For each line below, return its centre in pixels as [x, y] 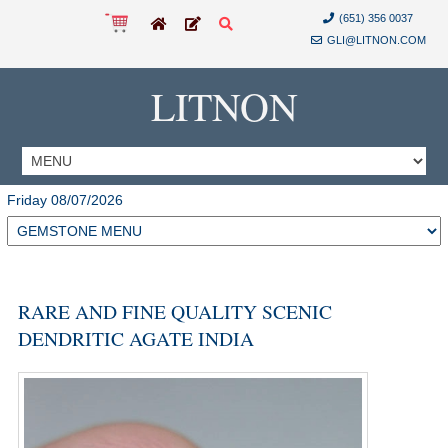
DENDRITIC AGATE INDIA [135, 338]
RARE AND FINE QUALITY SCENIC [174, 311]
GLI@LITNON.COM [376, 40]
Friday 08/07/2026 [65, 200]
